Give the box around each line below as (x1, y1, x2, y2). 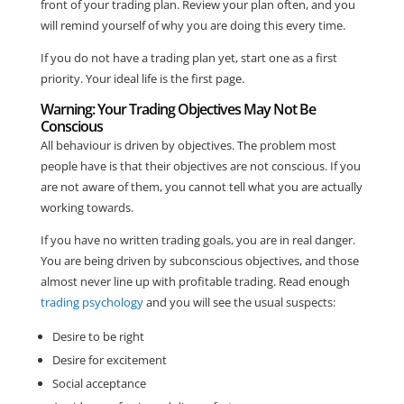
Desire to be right (51, 328, 144, 345)
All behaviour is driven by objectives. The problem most (40, 137, 336, 154)
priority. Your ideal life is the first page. (40, 70, 244, 87)
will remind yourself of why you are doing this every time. (40, 17, 345, 34)
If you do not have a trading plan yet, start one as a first (40, 50, 337, 67)
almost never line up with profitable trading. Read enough (40, 273, 350, 290)
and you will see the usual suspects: (142, 294, 335, 311)
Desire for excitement (51, 352, 167, 369)
